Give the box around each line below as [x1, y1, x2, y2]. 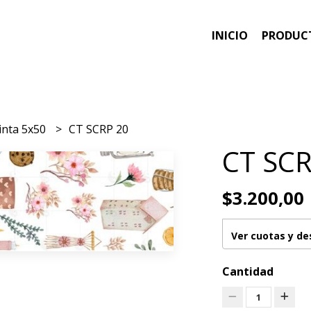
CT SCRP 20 [69, 121, 129, 137]
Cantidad [221, 263, 274, 279]
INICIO [212, 28, 248, 44]
